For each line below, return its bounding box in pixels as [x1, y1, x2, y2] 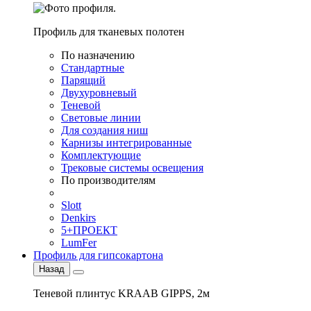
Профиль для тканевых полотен [33, 26, 185, 37]
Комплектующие [61, 149, 141, 161]
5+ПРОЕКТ [61, 224, 117, 236]
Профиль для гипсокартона [33, 249, 163, 261]
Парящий [61, 74, 106, 86]
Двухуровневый [61, 87, 137, 99]
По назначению [61, 49, 135, 61]
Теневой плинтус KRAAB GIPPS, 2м [33, 287, 210, 299]
